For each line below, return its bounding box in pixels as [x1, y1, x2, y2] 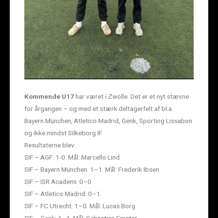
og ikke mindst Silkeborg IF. [24, 129, 103, 137]
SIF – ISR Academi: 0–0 [24, 178, 91, 186]
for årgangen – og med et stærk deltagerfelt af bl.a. [24, 105, 173, 113]
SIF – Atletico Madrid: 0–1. [24, 190, 102, 198]
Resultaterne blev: [24, 141, 76, 149]
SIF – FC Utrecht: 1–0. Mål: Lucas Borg [24, 202, 135, 210]
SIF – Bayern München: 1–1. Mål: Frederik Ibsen [24, 165, 159, 174]
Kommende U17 [24, 92, 74, 101]
